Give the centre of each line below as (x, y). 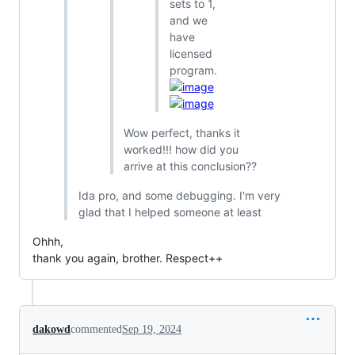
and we (188, 20)
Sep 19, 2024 (152, 329)
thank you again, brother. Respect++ (128, 258)
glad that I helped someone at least (170, 212)
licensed (191, 53)
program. (193, 70)
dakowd (52, 329)
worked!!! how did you (181, 149)
